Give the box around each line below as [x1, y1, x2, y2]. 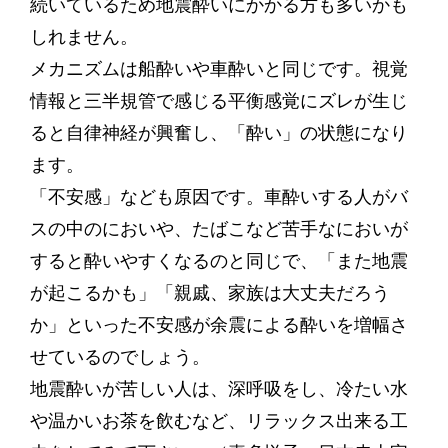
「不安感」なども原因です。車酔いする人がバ [29, 186, 408, 208]
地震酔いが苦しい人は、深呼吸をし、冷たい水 [29, 378, 408, 400]
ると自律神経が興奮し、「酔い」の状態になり [29, 122, 408, 144]
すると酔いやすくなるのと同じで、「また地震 [29, 250, 408, 272]
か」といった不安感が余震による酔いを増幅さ [29, 314, 408, 336]
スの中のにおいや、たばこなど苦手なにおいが [29, 218, 408, 240]
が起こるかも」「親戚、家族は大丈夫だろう [29, 282, 390, 304]
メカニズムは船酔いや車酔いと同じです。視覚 [29, 58, 408, 80]
